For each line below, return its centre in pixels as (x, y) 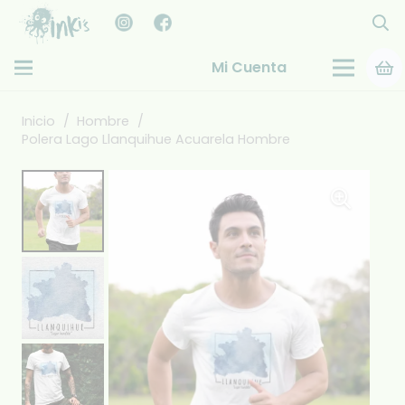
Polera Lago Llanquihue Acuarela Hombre (156, 139)
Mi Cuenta (249, 67)
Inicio (38, 121)
